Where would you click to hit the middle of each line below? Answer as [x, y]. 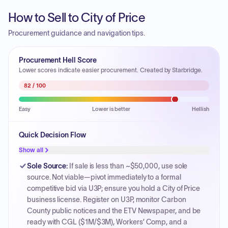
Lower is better [111, 109]
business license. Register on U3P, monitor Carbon [107, 199]
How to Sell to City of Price [77, 18]
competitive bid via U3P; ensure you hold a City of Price [114, 188]
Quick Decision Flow [52, 135]
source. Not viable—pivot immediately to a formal [104, 177]
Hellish [201, 109]
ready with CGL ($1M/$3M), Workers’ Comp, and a [107, 222]
